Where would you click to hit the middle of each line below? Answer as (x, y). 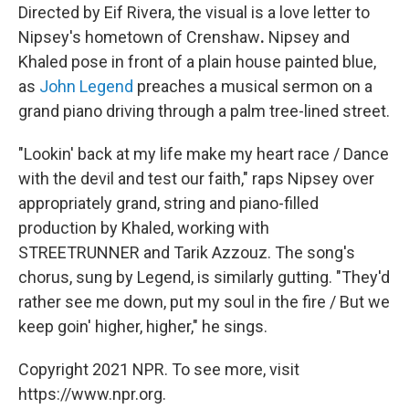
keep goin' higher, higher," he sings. (143, 326)
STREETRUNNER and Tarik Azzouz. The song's (187, 252)
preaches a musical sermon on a (253, 86)
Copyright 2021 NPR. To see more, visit (159, 369)
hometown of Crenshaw (173, 37)
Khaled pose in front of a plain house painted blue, (197, 61)
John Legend (86, 86)
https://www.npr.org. (92, 393)
